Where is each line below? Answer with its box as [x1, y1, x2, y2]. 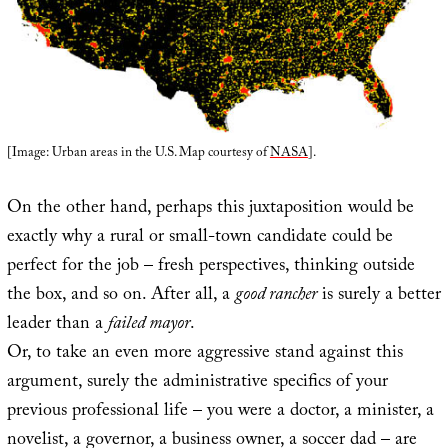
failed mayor [107, 309, 190, 341]
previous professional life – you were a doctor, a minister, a [6, 396, 434, 428]
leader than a [6, 309, 108, 341]
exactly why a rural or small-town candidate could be [6, 222, 393, 254]
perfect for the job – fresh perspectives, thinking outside [6, 251, 415, 283]
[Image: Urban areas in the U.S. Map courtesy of [6, 142, 270, 165]
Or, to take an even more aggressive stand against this [6, 338, 403, 370]
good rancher [234, 280, 317, 312]
